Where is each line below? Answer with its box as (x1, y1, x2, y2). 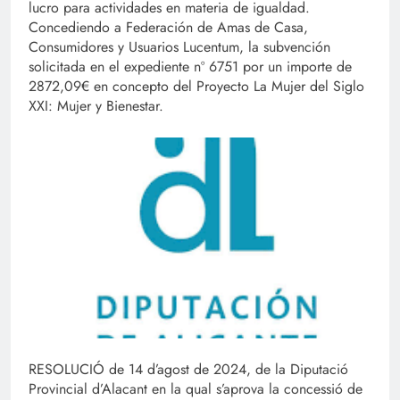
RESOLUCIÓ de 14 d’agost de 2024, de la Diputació (29, 359, 348, 380)
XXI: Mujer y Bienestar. (29, 96, 163, 117)
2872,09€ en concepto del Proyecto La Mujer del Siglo (29, 76, 364, 97)
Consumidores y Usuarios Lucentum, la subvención (29, 37, 330, 58)
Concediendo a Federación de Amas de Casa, (29, 17, 308, 38)
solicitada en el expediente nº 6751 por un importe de (29, 56, 352, 78)
